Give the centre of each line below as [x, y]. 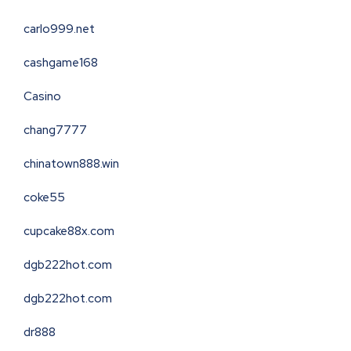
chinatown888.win [71, 164]
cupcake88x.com [69, 232]
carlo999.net [59, 29]
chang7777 [55, 130]
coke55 [44, 198]
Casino [42, 97]
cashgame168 [61, 63]
